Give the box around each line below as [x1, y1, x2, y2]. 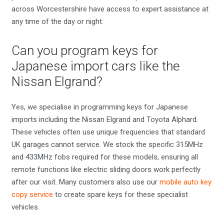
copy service [11, 189, 53, 199]
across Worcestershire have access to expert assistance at [11, 4, 208, 14]
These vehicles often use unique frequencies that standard [11, 127, 205, 136]
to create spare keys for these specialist [52, 189, 188, 199]
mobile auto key [159, 177, 211, 186]
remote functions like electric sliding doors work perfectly [11, 164, 200, 174]
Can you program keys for [11, 43, 158, 58]
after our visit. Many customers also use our [11, 177, 159, 186]
